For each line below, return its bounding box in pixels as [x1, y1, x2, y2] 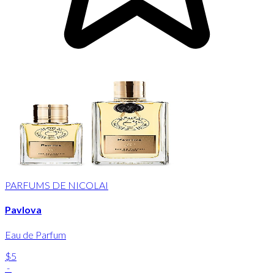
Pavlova [5, 204, 42, 216]
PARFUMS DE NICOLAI [5, 179, 108, 191]
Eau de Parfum [5, 228, 66, 240]
